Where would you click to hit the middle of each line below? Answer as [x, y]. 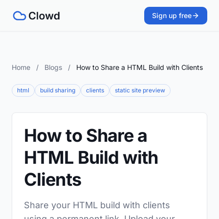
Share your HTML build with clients [97, 205]
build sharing [58, 90]
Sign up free [172, 15]
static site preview [140, 90]
